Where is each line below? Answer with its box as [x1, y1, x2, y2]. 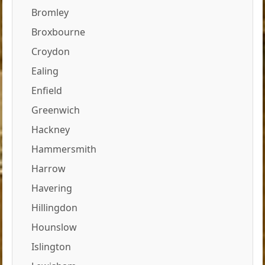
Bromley [31, 6, 69, 20]
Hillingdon [31, 201, 78, 215]
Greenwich [31, 104, 80, 117]
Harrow [31, 162, 66, 176]
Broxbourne [31, 25, 86, 39]
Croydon [31, 45, 70, 59]
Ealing [31, 64, 59, 78]
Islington [31, 240, 72, 254]
